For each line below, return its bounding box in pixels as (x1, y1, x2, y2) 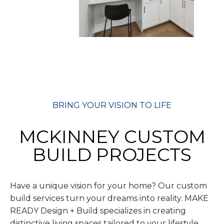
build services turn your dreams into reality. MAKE (10, 193, 208, 203)
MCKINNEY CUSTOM (18, 125, 205, 147)
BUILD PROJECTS (32, 143, 191, 165)
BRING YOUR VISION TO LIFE (52, 100, 171, 110)
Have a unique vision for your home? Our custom (10, 180, 207, 190)
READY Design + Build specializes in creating (10, 205, 186, 215)
